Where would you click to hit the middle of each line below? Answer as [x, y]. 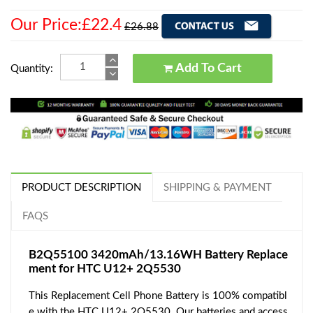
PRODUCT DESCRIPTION [81, 188]
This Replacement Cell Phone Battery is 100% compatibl [158, 296]
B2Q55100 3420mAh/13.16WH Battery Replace [158, 255]
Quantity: [32, 69]
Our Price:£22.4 [66, 25]
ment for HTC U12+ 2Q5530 [105, 269]
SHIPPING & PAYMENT [218, 188]
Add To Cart [229, 69]
